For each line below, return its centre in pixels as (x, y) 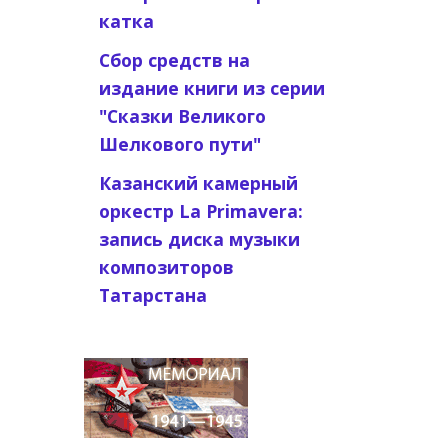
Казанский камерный (198, 183)
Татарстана (152, 295)
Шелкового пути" (179, 144)
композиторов (166, 267)
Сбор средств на (174, 60)
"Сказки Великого (182, 116)
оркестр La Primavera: (200, 211)
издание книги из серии (211, 88)
